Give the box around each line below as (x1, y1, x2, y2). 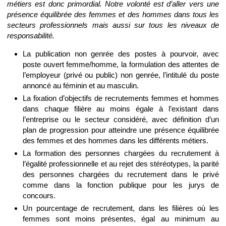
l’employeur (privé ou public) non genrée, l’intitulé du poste (22, 71, 219, 80)
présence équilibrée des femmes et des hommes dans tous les (7, 10, 219, 19)
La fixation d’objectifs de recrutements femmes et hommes (22, 94, 219, 103)
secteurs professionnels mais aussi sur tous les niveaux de (7, 20, 219, 29)
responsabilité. (7, 31, 54, 40)
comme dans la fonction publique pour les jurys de (22, 180, 219, 189)
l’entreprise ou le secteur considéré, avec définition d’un (22, 115, 219, 124)
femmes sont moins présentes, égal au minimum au (22, 214, 219, 223)
